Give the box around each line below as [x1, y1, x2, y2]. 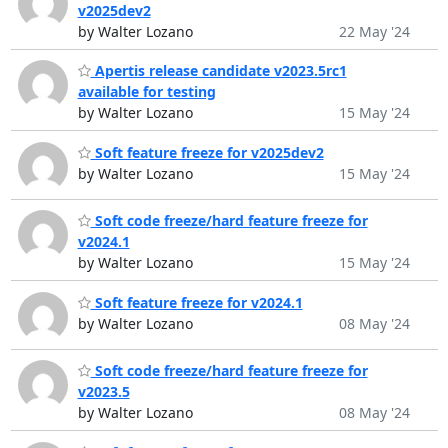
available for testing [77, 82, 216, 102]
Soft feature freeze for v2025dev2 [90, 142, 324, 162]
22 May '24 [338, 21, 410, 41]
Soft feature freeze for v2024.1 [90, 292, 303, 312]
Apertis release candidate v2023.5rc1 [90, 61, 347, 81]
